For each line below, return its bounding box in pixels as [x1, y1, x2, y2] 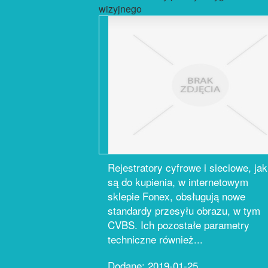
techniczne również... [108, 232, 203, 246]
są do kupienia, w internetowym [108, 174, 248, 189]
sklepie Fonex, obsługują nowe [108, 188, 245, 203]
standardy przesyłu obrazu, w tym [108, 203, 260, 218]
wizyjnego [99, 2, 142, 16]
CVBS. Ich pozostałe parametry [108, 217, 249, 232]
